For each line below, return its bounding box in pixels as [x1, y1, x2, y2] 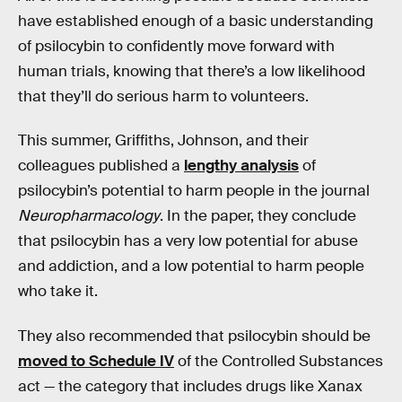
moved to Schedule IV [18, 351, 174, 371]
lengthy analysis [184, 156, 299, 176]
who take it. [18, 282, 98, 301]
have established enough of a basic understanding [18, 11, 373, 31]
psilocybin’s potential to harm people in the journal [18, 181, 370, 201]
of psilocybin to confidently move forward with [18, 36, 335, 56]
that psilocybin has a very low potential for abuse [18, 232, 358, 251]
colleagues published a [18, 156, 184, 176]
